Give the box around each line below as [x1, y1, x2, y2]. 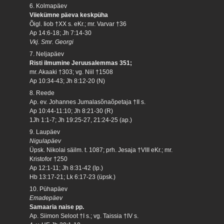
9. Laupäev [29, 128, 60, 135]
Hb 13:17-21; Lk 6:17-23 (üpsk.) [29, 173, 116, 180]
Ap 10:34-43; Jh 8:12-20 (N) [29, 77, 105, 84]
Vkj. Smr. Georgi [29, 38, 74, 45]
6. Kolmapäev [29, 2, 67, 9]
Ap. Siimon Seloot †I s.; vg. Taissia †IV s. [29, 212, 139, 219]
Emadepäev [29, 194, 63, 201]
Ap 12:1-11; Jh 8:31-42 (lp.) [29, 164, 103, 171]
